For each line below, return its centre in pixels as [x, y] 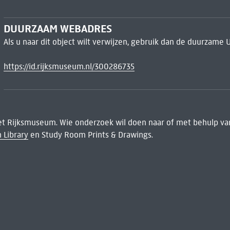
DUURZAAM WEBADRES [57, 29]
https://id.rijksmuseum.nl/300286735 [69, 67]
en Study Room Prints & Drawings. [90, 135]
